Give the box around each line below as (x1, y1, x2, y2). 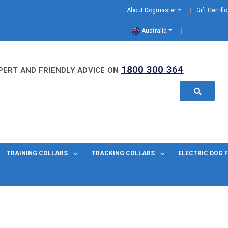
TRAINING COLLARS (7, 150, 70, 157)
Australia (140, 27, 167, 34)
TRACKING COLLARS (91, 150, 156, 157)
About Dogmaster (127, 7, 176, 14)
